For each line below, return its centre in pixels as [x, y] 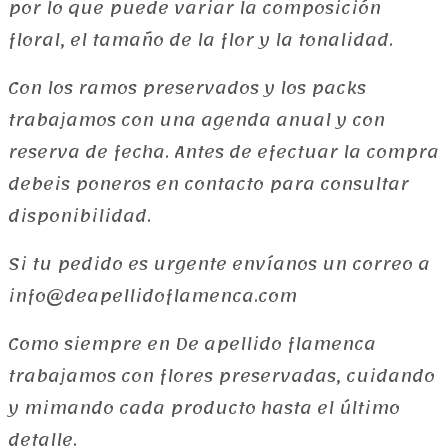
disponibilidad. [79, 215]
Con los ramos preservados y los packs [187, 87]
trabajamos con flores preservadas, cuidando [221, 375]
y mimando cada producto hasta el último [204, 407]
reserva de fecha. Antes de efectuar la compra [223, 151]
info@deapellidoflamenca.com [152, 295]
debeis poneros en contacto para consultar [208, 183]
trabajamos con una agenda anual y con [196, 119]
